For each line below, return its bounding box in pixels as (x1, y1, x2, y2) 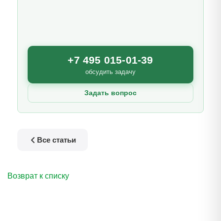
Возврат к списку (7, 172, 69, 181)
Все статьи (37, 136, 76, 145)
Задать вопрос (84, 89, 137, 97)
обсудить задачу (85, 69, 136, 76)
